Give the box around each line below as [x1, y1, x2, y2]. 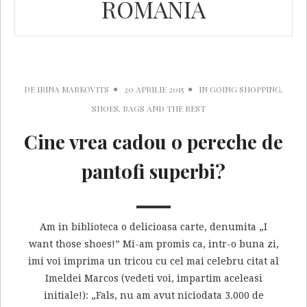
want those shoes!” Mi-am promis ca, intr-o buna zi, [28, 238, 279, 249]
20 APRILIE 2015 [124, 83, 184, 95]
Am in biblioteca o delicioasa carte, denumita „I [40, 221, 267, 232]
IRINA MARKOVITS [37, 83, 109, 95]
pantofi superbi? [82, 158, 225, 184]
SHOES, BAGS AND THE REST [92, 102, 206, 114]
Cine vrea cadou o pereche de [24, 128, 283, 154]
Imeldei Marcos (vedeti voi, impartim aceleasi [45, 272, 262, 284]
